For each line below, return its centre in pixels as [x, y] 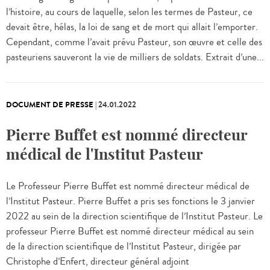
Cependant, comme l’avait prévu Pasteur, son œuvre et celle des [134, 42]
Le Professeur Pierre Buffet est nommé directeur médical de [128, 187]
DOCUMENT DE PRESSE [50, 105]
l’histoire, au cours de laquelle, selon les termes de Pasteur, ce [129, 12]
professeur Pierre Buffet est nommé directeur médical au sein [130, 232]
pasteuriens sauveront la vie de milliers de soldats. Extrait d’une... [135, 58]
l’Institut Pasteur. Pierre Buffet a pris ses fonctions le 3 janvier [130, 202]
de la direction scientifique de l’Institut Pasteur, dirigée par [124, 247]
